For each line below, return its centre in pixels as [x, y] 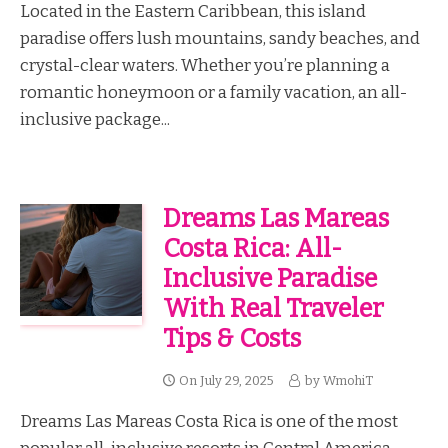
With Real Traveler [273, 308]
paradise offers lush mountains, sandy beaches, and [220, 38]
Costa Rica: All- [252, 248]
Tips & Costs [231, 338]
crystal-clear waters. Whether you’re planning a [205, 65]
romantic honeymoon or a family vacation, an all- [213, 92]
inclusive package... [95, 119]
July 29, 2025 [236, 380]
